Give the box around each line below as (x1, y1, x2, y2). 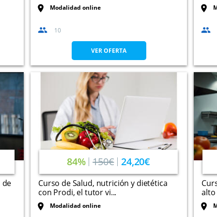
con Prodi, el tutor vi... (38, 187, 117, 198)
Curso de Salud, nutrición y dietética (38, 178, 168, 188)
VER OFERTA (91, 46, 126, 55)
